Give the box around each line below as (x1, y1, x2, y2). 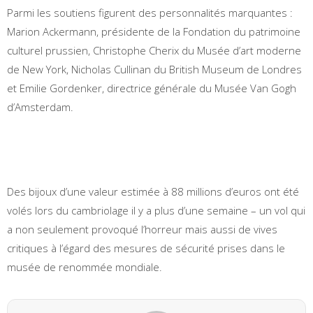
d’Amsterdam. (7, 99, 73, 114)
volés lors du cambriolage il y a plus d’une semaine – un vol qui (7, 203, 305, 217)
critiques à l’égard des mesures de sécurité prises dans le (7, 240, 285, 255)
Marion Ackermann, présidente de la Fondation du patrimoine (7, 24, 300, 38)
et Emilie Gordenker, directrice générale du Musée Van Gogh (7, 80, 296, 95)
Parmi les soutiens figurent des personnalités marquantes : (7, 5, 293, 20)
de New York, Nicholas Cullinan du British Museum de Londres (7, 61, 302, 76)
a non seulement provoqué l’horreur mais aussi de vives (7, 221, 277, 236)
